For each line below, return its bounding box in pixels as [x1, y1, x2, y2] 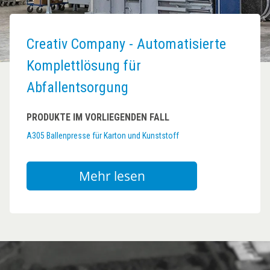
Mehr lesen [78, 168, 145, 184]
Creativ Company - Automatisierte [27, 36, 226, 52]
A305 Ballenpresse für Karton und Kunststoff [27, 131, 179, 140]
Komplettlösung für [27, 57, 141, 74]
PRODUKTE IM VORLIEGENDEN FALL [27, 111, 169, 123]
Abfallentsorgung [27, 79, 128, 96]
